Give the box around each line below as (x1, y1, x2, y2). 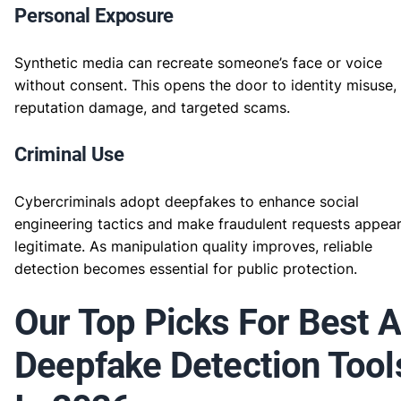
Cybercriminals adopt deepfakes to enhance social (14, 192, 359, 210)
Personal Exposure (14, 4, 175, 27)
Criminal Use (14, 143, 124, 166)
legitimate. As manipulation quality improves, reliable (14, 237, 372, 255)
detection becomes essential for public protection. (14, 260, 357, 277)
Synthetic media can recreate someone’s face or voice (14, 54, 382, 72)
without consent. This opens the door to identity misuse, (14, 76, 397, 94)
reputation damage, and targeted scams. (14, 98, 290, 116)
